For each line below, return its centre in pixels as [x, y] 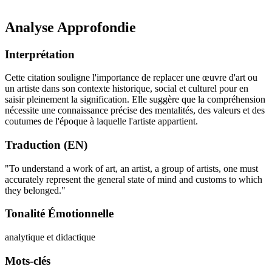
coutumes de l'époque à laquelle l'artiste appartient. [101, 121]
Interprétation [40, 54]
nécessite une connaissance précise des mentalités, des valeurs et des [135, 110]
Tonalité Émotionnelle [59, 214]
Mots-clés [28, 260]
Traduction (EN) [46, 144]
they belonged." [35, 190]
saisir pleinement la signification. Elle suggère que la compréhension [135, 100]
